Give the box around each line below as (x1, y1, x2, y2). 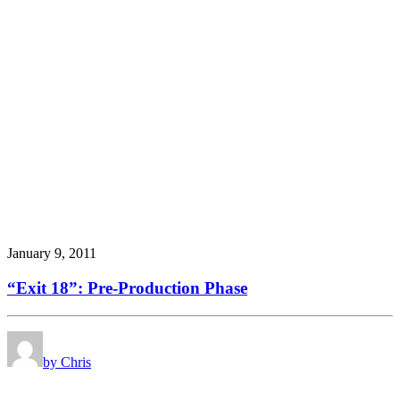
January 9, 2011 (7, 246, 96, 262)
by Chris (43, 354, 91, 370)
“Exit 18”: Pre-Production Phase (7, 278, 247, 297)
